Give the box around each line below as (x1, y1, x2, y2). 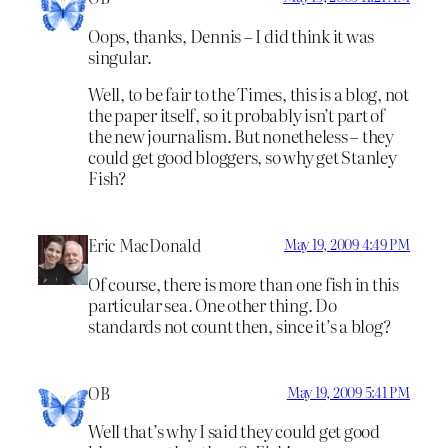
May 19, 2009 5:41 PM (286, 381, 410, 402)
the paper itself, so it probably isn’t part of (88, 102, 385, 128)
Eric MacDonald (88, 233, 202, 258)
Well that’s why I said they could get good (88, 418, 380, 444)
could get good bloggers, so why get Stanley (88, 144, 397, 170)
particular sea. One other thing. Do (88, 291, 337, 317)
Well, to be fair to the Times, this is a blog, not (88, 81, 409, 107)
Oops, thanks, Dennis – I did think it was (88, 22, 375, 48)
